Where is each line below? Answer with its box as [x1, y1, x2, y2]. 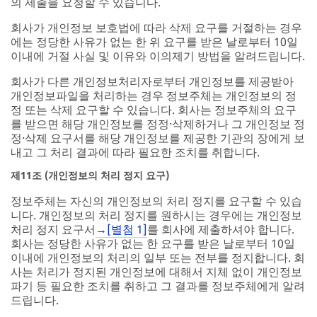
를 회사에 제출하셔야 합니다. [147, 221, 294, 237]
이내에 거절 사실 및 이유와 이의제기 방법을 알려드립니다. [11, 47, 305, 64]
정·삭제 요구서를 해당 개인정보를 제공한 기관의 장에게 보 [11, 129, 305, 146]
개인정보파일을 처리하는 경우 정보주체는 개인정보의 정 [11, 87, 296, 103]
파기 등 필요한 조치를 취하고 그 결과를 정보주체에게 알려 [11, 277, 305, 294]
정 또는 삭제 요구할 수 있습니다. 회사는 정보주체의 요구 [11, 101, 296, 117]
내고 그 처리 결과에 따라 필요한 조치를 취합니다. [11, 144, 260, 160]
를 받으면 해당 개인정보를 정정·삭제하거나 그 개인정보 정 [11, 115, 305, 132]
